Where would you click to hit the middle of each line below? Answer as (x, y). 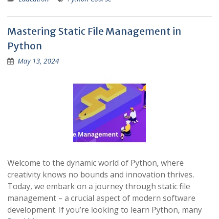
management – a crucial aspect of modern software (101, 198)
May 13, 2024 (38, 61)
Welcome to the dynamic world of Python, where (96, 163)
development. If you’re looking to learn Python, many (105, 210)
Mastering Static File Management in (94, 31)
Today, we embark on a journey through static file (99, 186)
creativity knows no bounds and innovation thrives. (101, 175)
